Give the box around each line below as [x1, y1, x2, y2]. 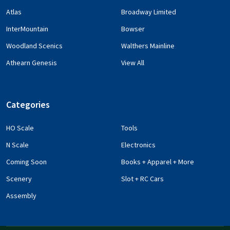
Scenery [6, 174, 32, 184]
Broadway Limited [121, 7, 176, 17]
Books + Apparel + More [121, 157, 194, 167]
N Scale [6, 140, 29, 150]
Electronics [121, 140, 156, 150]
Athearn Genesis [6, 58, 57, 68]
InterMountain [6, 24, 48, 34]
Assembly [6, 191, 36, 201]
